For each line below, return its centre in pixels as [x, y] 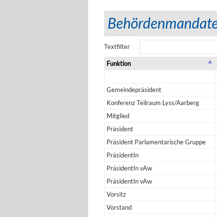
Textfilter [117, 46]
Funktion [119, 63]
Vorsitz [116, 194]
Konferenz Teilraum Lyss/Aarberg [153, 103]
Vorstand [119, 207]
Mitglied [118, 116]
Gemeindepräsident [134, 90]
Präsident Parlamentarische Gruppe [156, 142]
